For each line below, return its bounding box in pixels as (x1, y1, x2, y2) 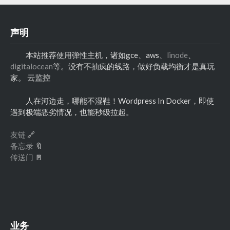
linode (167, 50, 188, 60)
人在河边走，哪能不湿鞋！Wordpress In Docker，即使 (26, 95, 214, 105)
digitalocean (10, 62, 53, 71)
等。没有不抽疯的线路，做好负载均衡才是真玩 (53, 62, 215, 71)
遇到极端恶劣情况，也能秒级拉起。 (10, 107, 133, 117)
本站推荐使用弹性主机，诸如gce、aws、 (26, 50, 167, 60)
